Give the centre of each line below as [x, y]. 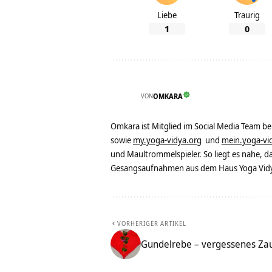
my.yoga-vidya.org [167, 140]
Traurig [247, 15]
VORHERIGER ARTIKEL [152, 223]
